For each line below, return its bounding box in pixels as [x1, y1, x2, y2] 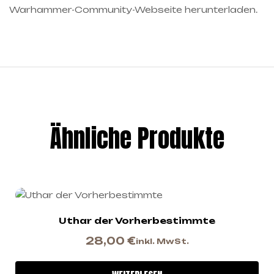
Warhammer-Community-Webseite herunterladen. [9, 4, 257, 15]
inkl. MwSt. [135, 236, 189, 246]
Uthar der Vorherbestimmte [58, 215, 216, 226]
